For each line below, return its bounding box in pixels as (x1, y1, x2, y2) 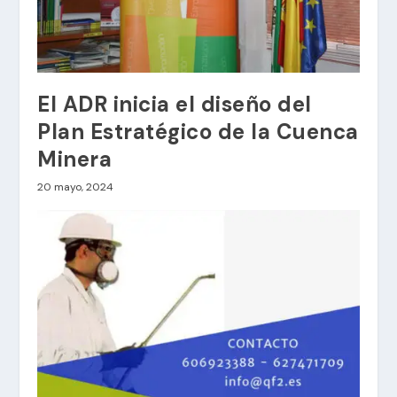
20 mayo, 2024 (37, 179, 114, 194)
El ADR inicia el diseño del (37, 90, 312, 118)
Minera (37, 144, 113, 173)
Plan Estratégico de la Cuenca (37, 117, 359, 145)
